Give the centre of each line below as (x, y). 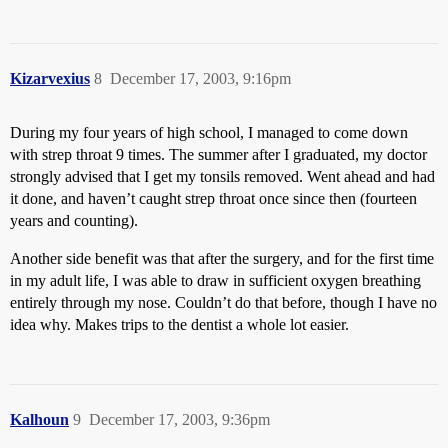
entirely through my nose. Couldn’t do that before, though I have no (223, 302)
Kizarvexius (50, 78)
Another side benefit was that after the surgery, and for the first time (222, 258)
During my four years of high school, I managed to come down (209, 132)
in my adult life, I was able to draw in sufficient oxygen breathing (215, 280)
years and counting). (74, 220)
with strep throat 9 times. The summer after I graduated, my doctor (218, 154)
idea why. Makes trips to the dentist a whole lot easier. (179, 324)
